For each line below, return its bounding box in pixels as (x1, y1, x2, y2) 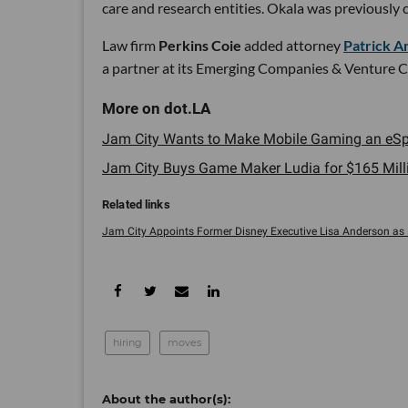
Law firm (102, 36, 158, 54)
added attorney (241, 36, 343, 54)
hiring (113, 336, 142, 349)
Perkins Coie (158, 36, 241, 54)
